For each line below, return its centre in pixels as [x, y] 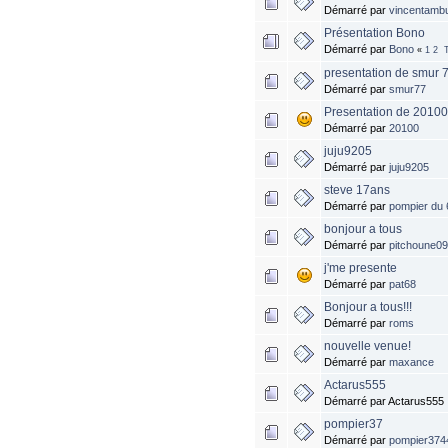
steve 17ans [357, 190]
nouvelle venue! [368, 346]
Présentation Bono [375, 33]
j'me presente [361, 268]
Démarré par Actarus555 [384, 401]
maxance [412, 362]
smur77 [408, 89]
